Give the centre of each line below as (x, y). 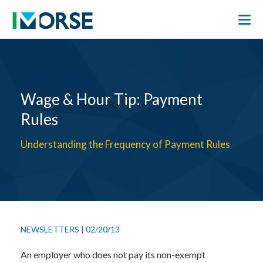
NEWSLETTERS (51, 229)
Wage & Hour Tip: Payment (112, 99)
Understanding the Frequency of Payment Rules (125, 144)
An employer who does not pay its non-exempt (113, 254)
